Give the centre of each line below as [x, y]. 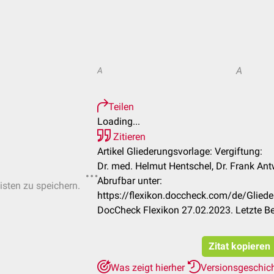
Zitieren [128, 137]
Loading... [119, 121]
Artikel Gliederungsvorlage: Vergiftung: [180, 151]
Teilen [121, 107]
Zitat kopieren [239, 246]
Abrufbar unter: [130, 181]
